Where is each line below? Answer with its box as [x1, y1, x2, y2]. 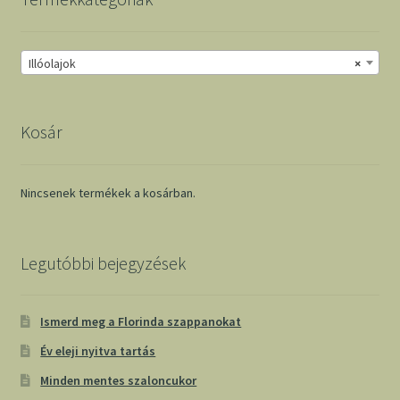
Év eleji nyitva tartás [40, 343, 156, 360]
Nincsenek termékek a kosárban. [20, 184, 196, 201]
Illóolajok [28, 55, 76, 72]
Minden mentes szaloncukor [40, 372, 197, 389]
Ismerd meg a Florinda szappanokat [40, 313, 242, 330]
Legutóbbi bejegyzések [20, 251, 186, 274]
